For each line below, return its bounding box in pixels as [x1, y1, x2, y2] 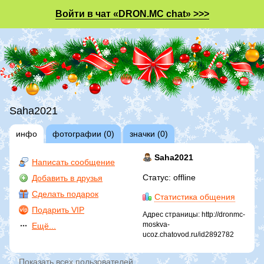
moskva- [143, 220, 170, 229]
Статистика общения [154, 192, 235, 202]
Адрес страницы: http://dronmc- [143, 210, 245, 219]
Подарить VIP [32, 204, 84, 214]
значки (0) [130, 128, 168, 138]
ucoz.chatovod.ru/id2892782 [143, 230, 234, 239]
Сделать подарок [32, 189, 98, 199]
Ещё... [32, 220, 56, 230]
